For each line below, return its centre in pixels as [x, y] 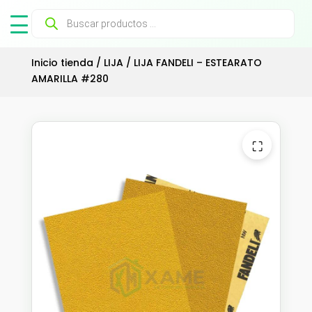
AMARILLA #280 [70, 79]
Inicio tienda [62, 63]
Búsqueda [57, 14]
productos [59, 33]
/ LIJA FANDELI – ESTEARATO [192, 63]
